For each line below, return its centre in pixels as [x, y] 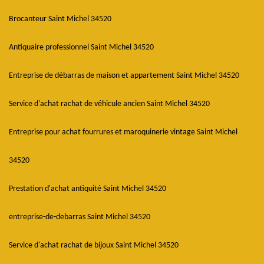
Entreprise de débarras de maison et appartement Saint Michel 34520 [124, 76]
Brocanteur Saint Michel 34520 [60, 19]
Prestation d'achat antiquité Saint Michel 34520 [88, 189]
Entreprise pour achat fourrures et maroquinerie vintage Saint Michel [123, 132]
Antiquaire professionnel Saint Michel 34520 [81, 47]
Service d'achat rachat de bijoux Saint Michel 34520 [94, 245]
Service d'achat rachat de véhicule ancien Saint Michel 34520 [109, 104]
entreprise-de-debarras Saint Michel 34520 [80, 217]
